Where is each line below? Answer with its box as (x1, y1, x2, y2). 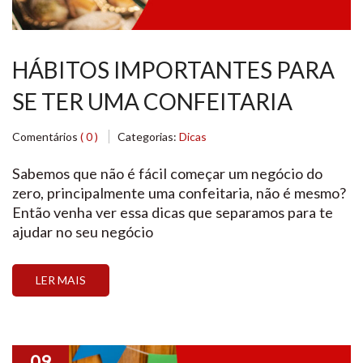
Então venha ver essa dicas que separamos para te (12, 203, 333, 221)
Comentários (12, 130, 80, 143)
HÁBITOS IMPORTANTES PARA (12, 56, 335, 83)
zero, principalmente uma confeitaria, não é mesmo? (12, 184, 346, 202)
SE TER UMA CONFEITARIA (12, 88, 293, 115)
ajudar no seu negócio (12, 223, 153, 241)
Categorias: (117, 130, 179, 143)
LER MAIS (36, 273, 86, 287)
